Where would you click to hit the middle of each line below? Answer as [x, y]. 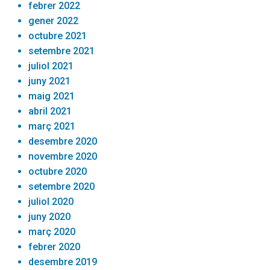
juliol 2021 [51, 66]
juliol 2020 [51, 201]
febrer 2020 [55, 246]
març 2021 [52, 126]
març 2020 [52, 231]
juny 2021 [50, 81]
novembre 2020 [63, 156]
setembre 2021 [62, 51]
